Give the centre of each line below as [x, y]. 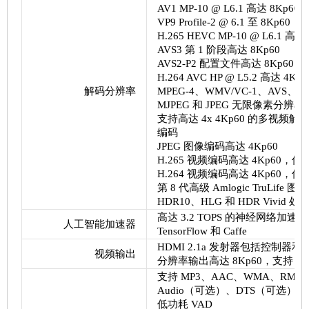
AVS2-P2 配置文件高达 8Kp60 [225, 63]
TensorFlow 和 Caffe [202, 231]
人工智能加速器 [99, 224]
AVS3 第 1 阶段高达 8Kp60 [218, 50]
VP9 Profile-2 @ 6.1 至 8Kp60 [223, 22]
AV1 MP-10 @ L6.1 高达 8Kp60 [228, 8]
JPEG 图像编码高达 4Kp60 [217, 146]
